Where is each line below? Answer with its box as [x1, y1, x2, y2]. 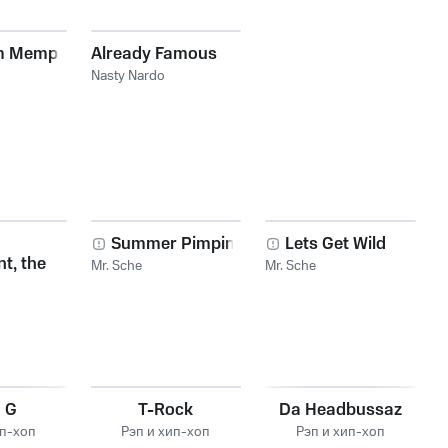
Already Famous [90, 42, 217, 66]
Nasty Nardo [90, 66, 165, 86]
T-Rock [138, 398, 194, 422]
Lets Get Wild [285, 232, 387, 256]
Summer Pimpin [110, 232, 235, 256]
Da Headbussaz [279, 398, 403, 422]
